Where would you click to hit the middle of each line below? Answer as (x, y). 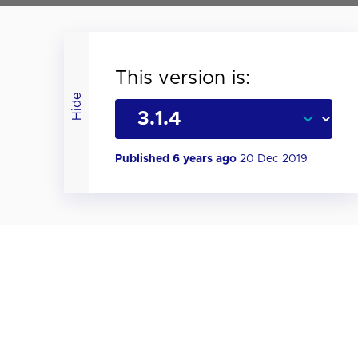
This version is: (183, 78)
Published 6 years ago (177, 159)
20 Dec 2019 (274, 159)
